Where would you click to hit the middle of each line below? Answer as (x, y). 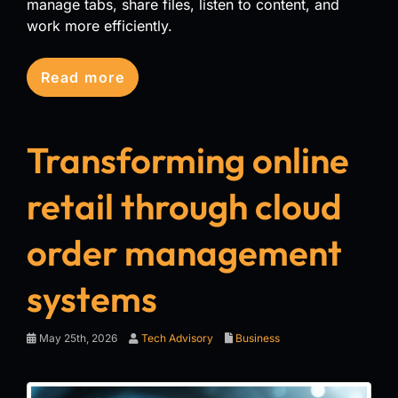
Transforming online (188, 159)
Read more (83, 77)
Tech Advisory (177, 338)
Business (258, 338)
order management (184, 252)
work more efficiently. (99, 25)
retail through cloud (184, 206)
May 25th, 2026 (77, 338)
